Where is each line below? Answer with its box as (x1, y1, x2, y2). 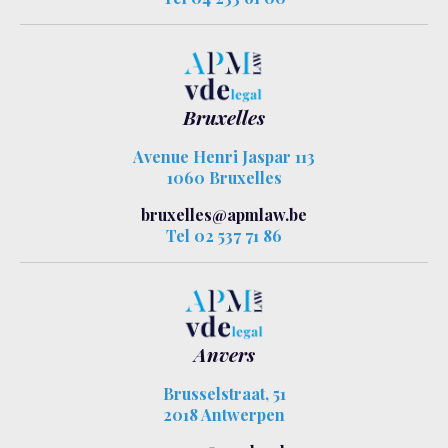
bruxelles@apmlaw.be (141, 203, 307, 225)
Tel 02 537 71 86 (166, 224, 282, 246)
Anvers (193, 341, 255, 368)
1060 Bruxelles (166, 166, 282, 188)
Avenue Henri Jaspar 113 (133, 145, 315, 167)
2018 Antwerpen (163, 404, 285, 426)
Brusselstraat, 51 (162, 383, 286, 405)
